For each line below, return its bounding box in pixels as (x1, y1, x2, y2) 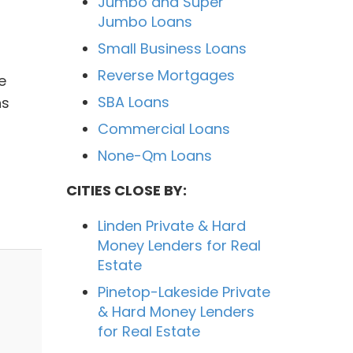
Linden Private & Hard (97, 215, 246, 236)
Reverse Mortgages (97, 65, 235, 85)
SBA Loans (97, 91, 169, 112)
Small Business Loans (97, 38, 247, 58)
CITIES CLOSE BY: (65, 180, 187, 200)
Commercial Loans (97, 118, 230, 139)
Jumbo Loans (97, 11, 192, 32)
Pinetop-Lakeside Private (97, 281, 270, 302)
